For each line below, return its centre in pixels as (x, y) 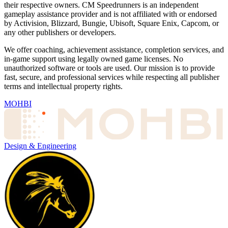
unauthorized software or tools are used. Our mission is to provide (109, 68)
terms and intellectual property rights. (63, 87)
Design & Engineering (40, 146)
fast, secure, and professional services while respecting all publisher (112, 77)
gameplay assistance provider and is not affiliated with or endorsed (110, 14)
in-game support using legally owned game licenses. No (94, 59)
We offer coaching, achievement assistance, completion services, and (114, 50)
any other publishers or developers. (60, 33)
